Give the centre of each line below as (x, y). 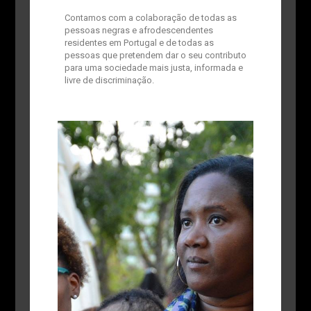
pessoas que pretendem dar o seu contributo (155, 56)
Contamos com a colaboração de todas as (150, 18)
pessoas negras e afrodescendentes (138, 31)
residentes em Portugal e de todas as (139, 43)
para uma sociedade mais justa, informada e (153, 68)
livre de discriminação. (110, 81)
